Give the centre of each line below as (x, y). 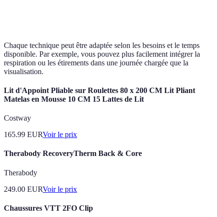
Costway (17, 118)
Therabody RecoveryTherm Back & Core (73, 154)
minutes (86, 18)
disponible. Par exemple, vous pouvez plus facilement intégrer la (102, 54)
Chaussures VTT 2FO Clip (48, 208)
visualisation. (24, 71)
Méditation (28, 13)
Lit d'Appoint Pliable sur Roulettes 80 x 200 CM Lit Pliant (100, 90)
